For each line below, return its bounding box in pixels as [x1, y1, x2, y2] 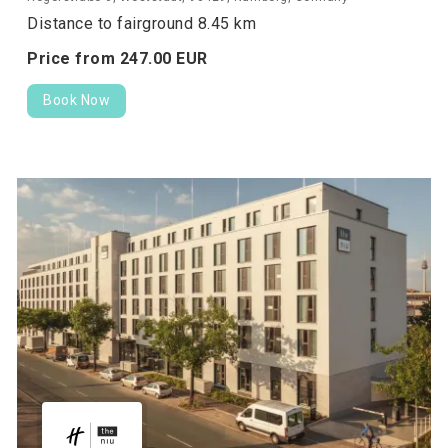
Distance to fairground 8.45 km [27, 13, 256, 33]
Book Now [43, 91, 110, 108]
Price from [27, 48, 120, 68]
